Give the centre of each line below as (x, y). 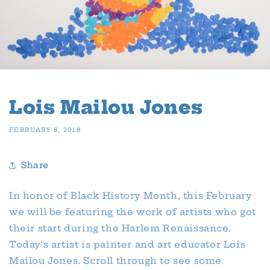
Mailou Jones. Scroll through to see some (116, 261)
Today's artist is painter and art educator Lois (127, 245)
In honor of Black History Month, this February (130, 196)
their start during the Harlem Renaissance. (120, 228)
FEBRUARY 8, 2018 (45, 130)
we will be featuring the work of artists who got (133, 212)
